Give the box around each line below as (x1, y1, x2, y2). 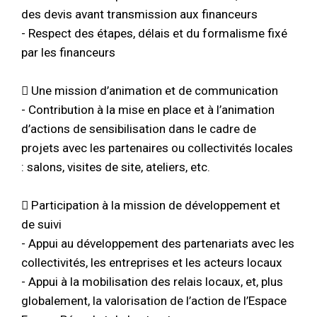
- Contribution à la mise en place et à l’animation (21, 102, 275, 117)
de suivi (21, 217, 62, 231)
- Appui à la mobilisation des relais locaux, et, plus (21, 274, 283, 289)
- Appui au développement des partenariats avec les (21, 236, 294, 250)
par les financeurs (21, 45, 115, 59)
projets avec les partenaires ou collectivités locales (21, 140, 293, 155)
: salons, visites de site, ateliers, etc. (21, 159, 210, 174)
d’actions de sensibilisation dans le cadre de (21, 121, 256, 136)
